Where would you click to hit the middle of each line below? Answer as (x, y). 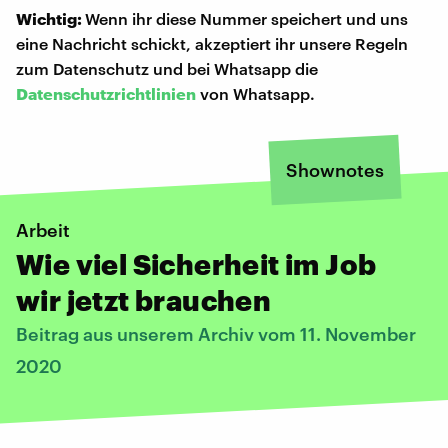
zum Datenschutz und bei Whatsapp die (167, 68)
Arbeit (43, 229)
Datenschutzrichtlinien (106, 93)
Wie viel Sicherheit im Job (196, 263)
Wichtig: (50, 18)
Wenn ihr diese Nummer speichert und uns (246, 18)
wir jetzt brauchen (144, 299)
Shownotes (335, 169)
